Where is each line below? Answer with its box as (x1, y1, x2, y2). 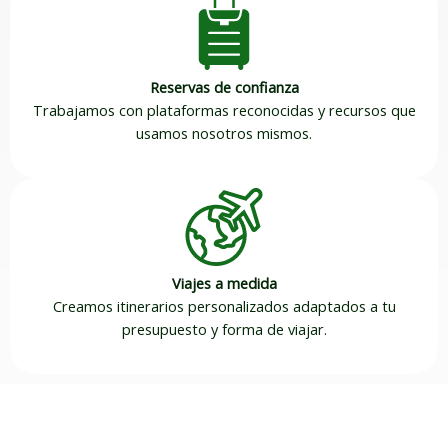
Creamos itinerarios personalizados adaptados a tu (52, 296, 396, 317)
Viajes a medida (171, 273, 277, 294)
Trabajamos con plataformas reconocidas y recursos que (32, 99, 416, 120)
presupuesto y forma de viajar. (121, 319, 327, 340)
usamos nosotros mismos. (136, 122, 312, 143)
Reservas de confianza (149, 76, 299, 97)
